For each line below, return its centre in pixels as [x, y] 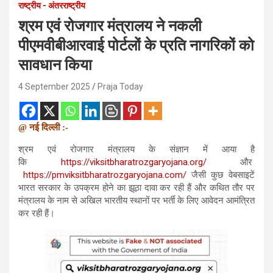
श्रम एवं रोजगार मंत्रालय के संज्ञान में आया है [136, 149]
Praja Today [120, 86]
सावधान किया [55, 65]
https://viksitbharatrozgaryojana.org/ [133, 162]
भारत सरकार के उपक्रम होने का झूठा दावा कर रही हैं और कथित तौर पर [136, 187]
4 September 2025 [54, 86]
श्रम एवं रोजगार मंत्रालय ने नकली [110, 26]
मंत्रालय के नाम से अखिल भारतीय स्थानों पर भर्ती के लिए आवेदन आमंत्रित [136, 200]
